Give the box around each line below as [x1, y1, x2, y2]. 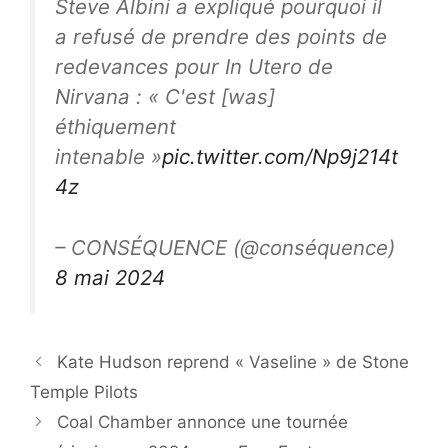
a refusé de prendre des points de [55, 24, 387, 50]
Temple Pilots [30, 381, 138, 402]
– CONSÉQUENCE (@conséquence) [55, 234, 395, 260]
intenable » [55, 144, 162, 170]
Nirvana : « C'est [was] [55, 84, 275, 110]
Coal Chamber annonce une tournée [57, 411, 349, 432]
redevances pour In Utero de [55, 54, 333, 80]
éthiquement [55, 114, 176, 140]
